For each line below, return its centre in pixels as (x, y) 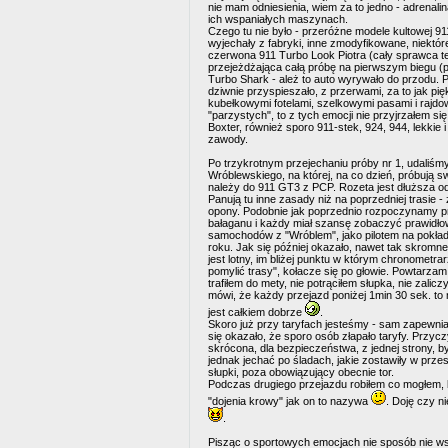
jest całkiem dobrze (256, 312)
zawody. (228, 139)
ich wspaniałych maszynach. (278, 19)
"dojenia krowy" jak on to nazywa (289, 401)
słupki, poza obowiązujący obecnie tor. (301, 372)
